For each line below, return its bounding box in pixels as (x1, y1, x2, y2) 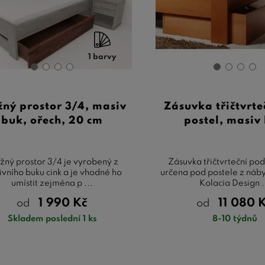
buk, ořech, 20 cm (1, 115, 104, 126)
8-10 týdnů (212, 214, 257, 223)
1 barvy (88, 53, 117, 61)
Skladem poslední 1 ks (7, 214, 97, 223)
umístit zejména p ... (11, 179, 93, 188)
